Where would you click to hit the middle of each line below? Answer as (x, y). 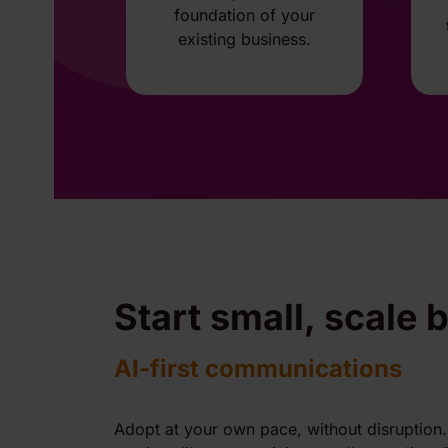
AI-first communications (258, 368)
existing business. (244, 39)
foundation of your (244, 15)
